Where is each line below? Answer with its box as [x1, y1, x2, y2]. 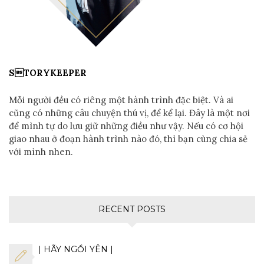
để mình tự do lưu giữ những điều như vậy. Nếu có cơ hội [9, 120, 243, 131]
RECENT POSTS [98, 203, 166, 214]
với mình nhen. [9, 146, 73, 157]
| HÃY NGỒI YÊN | [38, 243, 113, 255]
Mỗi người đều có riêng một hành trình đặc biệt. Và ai [9, 94, 233, 105]
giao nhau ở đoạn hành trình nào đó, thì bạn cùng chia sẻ [9, 133, 247, 144]
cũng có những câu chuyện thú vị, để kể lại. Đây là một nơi [9, 107, 250, 118]
